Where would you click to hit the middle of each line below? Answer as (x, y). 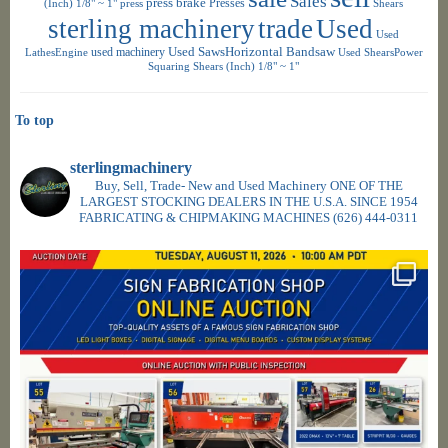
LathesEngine (56, 51)
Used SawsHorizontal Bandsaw (251, 51)
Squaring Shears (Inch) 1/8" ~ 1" (224, 65)
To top (35, 120)
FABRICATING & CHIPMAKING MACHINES (205, 217)
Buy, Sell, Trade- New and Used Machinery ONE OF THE (248, 185)
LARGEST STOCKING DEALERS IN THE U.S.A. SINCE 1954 (248, 201)
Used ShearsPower (380, 51)
